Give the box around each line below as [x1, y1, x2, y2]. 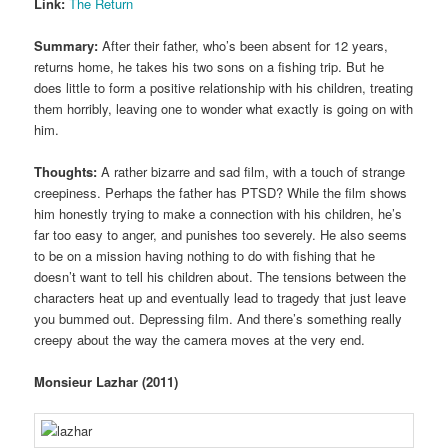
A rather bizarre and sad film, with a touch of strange [97, 162, 406, 182]
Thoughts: [34, 162, 98, 182]
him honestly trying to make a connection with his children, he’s [34, 204, 403, 224]
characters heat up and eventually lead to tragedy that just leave [34, 288, 407, 308]
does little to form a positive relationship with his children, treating [34, 78, 414, 98]
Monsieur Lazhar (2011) [34, 372, 179, 392]
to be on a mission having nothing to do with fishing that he [34, 246, 376, 266]
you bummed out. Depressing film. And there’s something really [34, 309, 403, 329]
